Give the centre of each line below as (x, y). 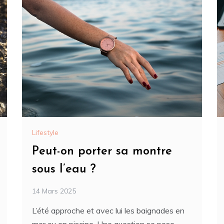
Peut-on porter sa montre (102, 152)
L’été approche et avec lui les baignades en (108, 211)
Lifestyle (45, 133)
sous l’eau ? (64, 170)
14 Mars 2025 (54, 191)
